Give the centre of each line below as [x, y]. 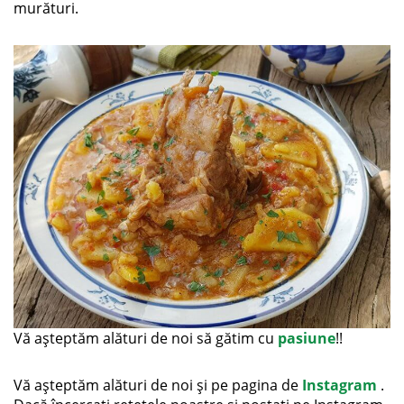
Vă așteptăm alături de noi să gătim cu [146, 338]
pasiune [307, 338]
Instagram [340, 385]
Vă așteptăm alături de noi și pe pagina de [158, 385]
